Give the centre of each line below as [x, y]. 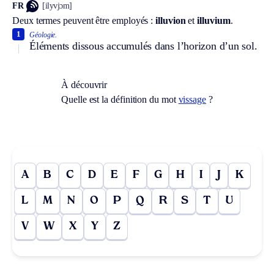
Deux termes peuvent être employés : [84, 20]
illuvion [171, 20]
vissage [192, 99]
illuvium [214, 20]
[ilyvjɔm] [57, 6]
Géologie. [43, 35]
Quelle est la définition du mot [120, 99]
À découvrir [84, 84]
